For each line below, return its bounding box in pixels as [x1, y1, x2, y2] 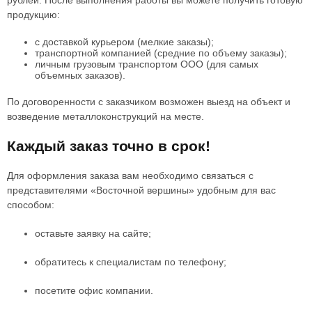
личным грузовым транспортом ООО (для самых [35, 58, 258, 70]
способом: [7, 199, 54, 210]
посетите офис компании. [35, 285, 153, 296]
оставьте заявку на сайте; [35, 228, 151, 239]
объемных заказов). [35, 70, 125, 81]
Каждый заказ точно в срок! [7, 138, 210, 154]
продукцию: [7, 9, 60, 20]
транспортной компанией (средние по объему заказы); [35, 47, 287, 58]
